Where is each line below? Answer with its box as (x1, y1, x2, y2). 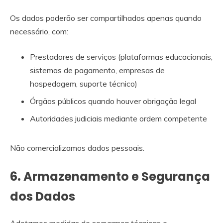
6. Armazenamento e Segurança (10, 168, 210, 185)
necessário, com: (10, 26, 68, 37)
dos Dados (10, 188, 75, 205)
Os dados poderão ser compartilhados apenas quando (10, 13, 202, 23)
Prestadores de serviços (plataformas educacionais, (30, 52, 213, 62)
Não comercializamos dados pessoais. (10, 143, 144, 153)
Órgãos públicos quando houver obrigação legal (30, 96, 196, 107)
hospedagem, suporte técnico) (30, 79, 137, 89)
